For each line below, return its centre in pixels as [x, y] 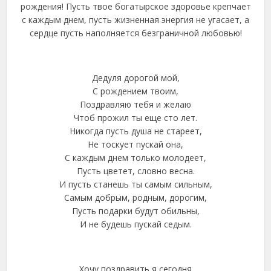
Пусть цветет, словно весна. [135, 171]
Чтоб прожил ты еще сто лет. [135, 118]
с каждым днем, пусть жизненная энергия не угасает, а [135, 20]
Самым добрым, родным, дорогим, [135, 198]
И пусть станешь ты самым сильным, [135, 184]
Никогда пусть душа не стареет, [135, 131]
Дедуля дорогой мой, [135, 78]
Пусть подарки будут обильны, [135, 211]
